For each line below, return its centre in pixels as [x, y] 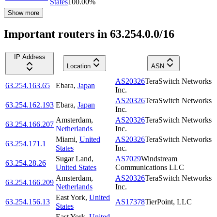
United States [76, 168]
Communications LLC [150, 168]
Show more [23, 13]
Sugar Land [74, 159]
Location [79, 66]
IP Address [30, 57]
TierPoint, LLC [168, 202]
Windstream [159, 159]
